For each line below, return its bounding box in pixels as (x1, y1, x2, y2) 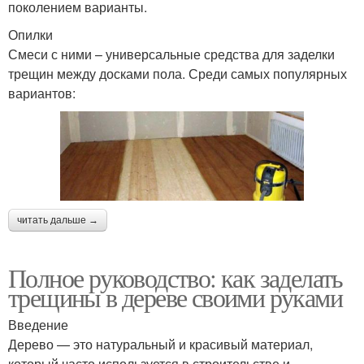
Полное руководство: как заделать (8, 259, 343, 295)
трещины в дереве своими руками (8, 279, 342, 314)
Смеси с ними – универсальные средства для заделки (8, 45, 335, 64)
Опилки (8, 25, 53, 45)
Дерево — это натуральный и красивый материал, (8, 334, 313, 353)
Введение (8, 314, 68, 334)
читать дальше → (17, 214, 98, 226)
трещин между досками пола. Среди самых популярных (8, 64, 347, 84)
